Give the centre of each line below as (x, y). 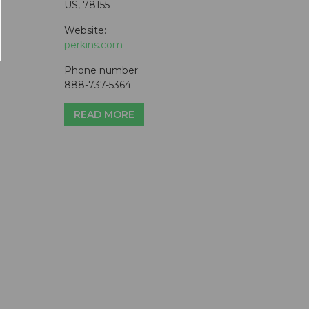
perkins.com (93, 45)
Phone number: (102, 70)
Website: (85, 30)
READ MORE (104, 114)
